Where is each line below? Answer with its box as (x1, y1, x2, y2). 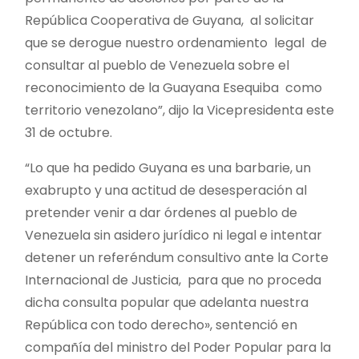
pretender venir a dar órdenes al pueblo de (25, 203, 297, 222)
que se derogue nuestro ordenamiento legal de (25, 33, 327, 52)
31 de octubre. (25, 123, 112, 142)
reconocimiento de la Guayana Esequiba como (25, 78, 322, 97)
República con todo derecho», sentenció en (25, 315, 297, 334)
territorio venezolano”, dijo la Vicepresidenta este (25, 100, 334, 119)
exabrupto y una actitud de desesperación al (25, 180, 307, 200)
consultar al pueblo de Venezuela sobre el (25, 55, 289, 75)
